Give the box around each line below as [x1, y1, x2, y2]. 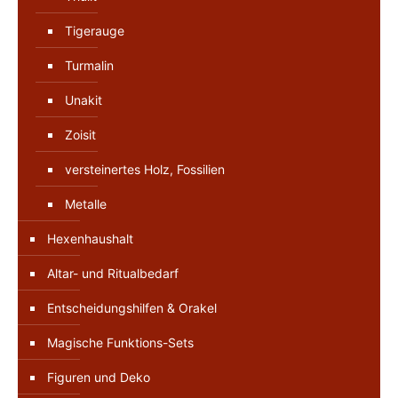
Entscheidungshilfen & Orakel [47, 299, 217, 315]
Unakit [65, 92, 102, 107]
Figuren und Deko [47, 369, 150, 385]
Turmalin [65, 57, 114, 73]
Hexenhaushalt [47, 230, 133, 246]
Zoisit [65, 126, 96, 142]
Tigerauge [65, 22, 124, 38]
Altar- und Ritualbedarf [47, 265, 179, 281]
